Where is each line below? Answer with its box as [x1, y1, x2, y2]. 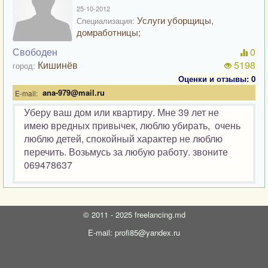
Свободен [13, 45, 57, 59]
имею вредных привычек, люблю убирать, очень [24, 118, 240, 132]
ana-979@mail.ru [42, 87, 105, 98]
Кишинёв [38, 58, 78, 72]
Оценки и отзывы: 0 [178, 73, 255, 84]
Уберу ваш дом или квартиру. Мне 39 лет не [24, 105, 219, 119]
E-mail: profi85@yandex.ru [88, 227, 180, 238]
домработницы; [77, 26, 141, 38]
